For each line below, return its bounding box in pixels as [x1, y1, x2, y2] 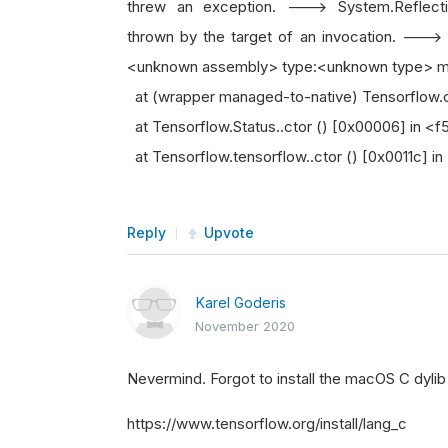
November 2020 [195, 318, 295, 334]
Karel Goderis [196, 294, 286, 311]
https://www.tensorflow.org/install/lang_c [127, 414, 407, 433]
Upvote [204, 224, 254, 241]
